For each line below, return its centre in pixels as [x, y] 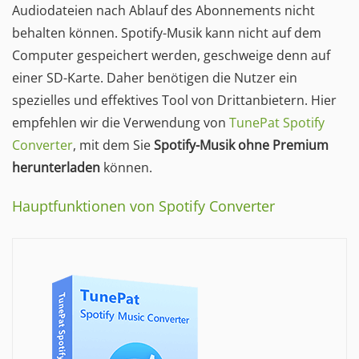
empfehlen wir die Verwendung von [121, 123]
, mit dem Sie [113, 145]
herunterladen [56, 167]
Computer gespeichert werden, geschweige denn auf [171, 55]
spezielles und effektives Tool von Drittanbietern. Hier [174, 100]
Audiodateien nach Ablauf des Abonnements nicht [163, 10]
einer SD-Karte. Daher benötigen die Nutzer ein [155, 78]
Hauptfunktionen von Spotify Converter [143, 206]
